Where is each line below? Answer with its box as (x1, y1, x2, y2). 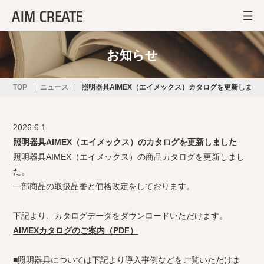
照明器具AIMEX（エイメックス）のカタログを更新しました (13, 137, 237, 147)
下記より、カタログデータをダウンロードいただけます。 (13, 211, 228, 220)
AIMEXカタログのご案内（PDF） (13, 226, 138, 235)
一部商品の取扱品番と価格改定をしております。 (13, 181, 195, 191)
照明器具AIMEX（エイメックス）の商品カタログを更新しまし (13, 152, 245, 161)
